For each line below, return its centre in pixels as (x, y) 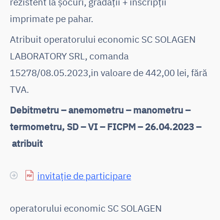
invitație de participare (84, 175)
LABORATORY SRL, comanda (69, 55)
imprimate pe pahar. (52, 18)
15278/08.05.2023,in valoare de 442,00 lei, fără (109, 72)
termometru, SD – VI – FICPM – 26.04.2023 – (106, 126)
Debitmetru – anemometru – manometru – (100, 110)
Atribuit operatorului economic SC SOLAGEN (103, 39)
